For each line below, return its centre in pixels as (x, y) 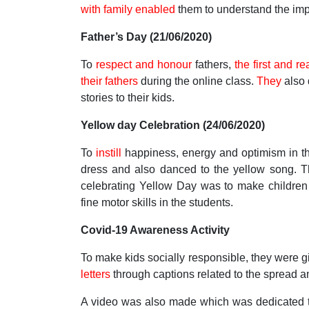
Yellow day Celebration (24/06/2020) (173, 125)
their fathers (109, 81)
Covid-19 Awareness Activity (155, 230)
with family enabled (129, 9)
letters (96, 274)
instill (109, 153)
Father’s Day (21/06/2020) (146, 37)
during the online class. (197, 81)
